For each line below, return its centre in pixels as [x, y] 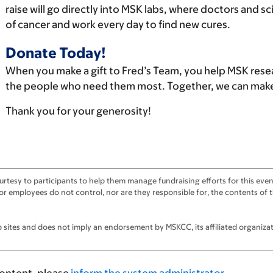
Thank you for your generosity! [78, 111]
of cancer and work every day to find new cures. [118, 24]
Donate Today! [56, 53]
